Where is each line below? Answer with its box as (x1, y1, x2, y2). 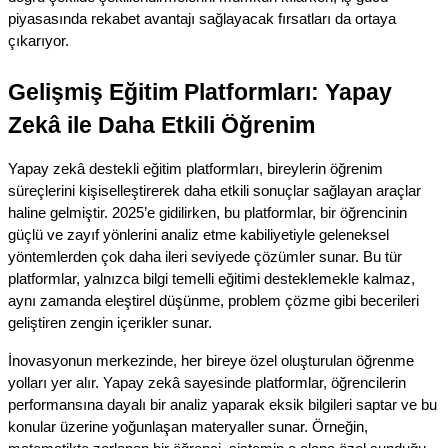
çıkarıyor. (8, 32, 69, 49)
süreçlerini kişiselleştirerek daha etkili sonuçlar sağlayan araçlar (8, 182, 421, 199)
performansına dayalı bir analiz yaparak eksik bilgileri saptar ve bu (8, 396, 437, 413)
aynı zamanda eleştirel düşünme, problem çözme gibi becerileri (8, 292, 419, 309)
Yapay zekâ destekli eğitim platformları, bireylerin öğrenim (8, 160, 383, 177)
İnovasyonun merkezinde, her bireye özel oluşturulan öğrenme (8, 352, 414, 369)
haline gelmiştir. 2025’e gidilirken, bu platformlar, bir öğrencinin (8, 204, 407, 221)
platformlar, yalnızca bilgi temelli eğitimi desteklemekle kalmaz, (8, 270, 415, 287)
